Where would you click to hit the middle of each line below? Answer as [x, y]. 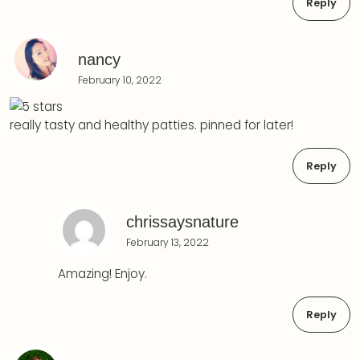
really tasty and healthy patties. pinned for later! [151, 125]
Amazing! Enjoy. [102, 274]
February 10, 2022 [120, 80]
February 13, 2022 [167, 243]
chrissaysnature [182, 222]
